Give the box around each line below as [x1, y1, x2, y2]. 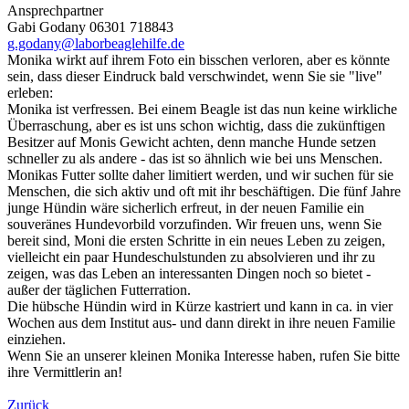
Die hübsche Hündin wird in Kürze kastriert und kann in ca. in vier [7, 298, 393, 314]
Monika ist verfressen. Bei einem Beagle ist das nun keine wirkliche [7, 100, 397, 117]
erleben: [7, 84, 57, 100]
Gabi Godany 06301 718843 [7, 18, 173, 35]
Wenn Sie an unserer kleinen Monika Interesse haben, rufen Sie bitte [7, 347, 400, 363]
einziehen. [7, 330, 66, 347]
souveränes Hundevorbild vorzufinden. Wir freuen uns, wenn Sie [7, 215, 382, 232]
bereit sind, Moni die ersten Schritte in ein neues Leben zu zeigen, [7, 232, 385, 248]
